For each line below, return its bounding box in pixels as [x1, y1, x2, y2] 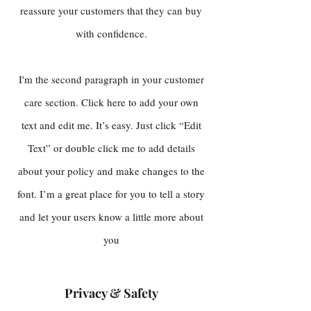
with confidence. [75, 26, 147, 40]
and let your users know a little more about [19, 210, 203, 224]
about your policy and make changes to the [17, 164, 205, 178]
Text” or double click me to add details [27, 141, 195, 155]
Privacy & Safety [64, 285, 158, 301]
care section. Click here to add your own [24, 95, 199, 109]
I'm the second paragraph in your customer [18, 72, 204, 86]
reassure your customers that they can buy [20, 3, 202, 17]
